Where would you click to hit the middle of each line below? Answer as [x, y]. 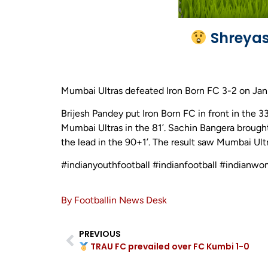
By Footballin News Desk [114, 200]
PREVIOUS [100, 234]
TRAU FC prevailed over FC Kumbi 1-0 [169, 247]
